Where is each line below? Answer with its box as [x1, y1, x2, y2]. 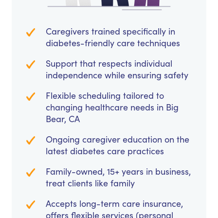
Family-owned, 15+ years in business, [46, 165, 191, 178]
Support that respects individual [46, 57, 172, 70]
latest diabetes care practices [46, 145, 164, 157]
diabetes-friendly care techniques [46, 37, 180, 49]
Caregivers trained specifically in [46, 25, 175, 37]
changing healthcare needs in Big [46, 101, 179, 113]
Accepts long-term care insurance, [46, 198, 183, 210]
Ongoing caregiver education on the [46, 133, 189, 145]
